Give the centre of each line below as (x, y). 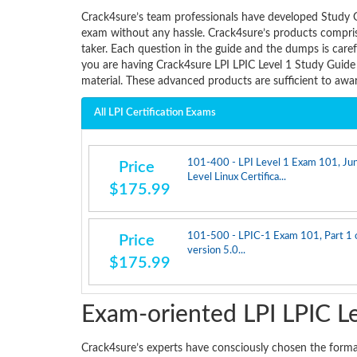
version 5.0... (216, 250)
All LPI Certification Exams (155, 113)
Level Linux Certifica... (236, 177)
